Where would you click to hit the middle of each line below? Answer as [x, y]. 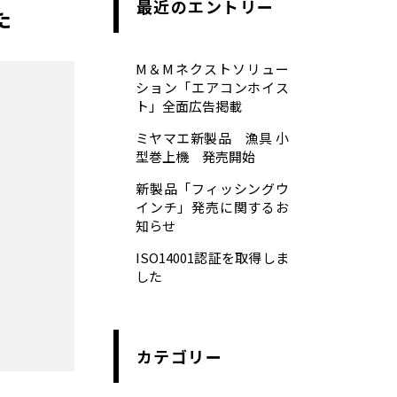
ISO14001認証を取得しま [212, 257]
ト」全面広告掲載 [189, 106]
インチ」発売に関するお [212, 207]
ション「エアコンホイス [212, 87]
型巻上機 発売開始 [195, 156]
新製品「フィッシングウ [212, 188]
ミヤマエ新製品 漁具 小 [212, 138]
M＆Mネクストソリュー [212, 69]
